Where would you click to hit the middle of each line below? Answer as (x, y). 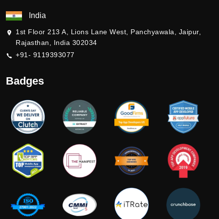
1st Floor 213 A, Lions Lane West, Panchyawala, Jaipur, (108, 32)
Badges (25, 81)
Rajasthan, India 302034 (56, 42)
